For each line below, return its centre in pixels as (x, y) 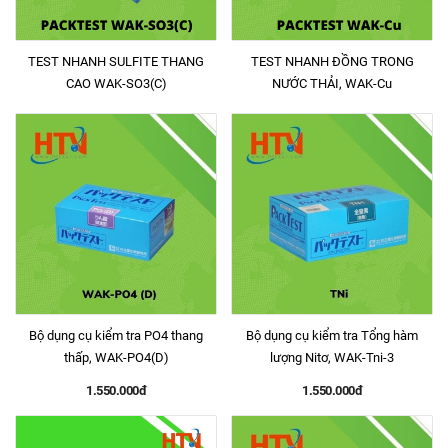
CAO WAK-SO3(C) (116, 83)
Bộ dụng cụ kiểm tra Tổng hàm (332, 335)
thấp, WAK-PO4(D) (116, 357)
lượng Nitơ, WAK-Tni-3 (332, 357)
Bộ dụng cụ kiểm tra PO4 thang (116, 335)
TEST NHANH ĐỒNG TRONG (332, 61)
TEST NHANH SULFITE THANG (116, 61)
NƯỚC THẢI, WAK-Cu (332, 83)
